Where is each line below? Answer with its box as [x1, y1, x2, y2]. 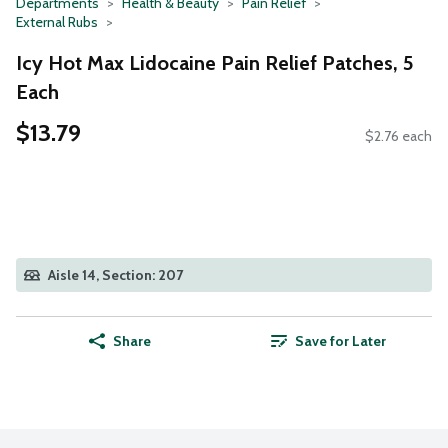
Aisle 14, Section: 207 [48, 266, 183, 285]
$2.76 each [365, 127, 432, 146]
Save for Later [294, 332, 386, 351]
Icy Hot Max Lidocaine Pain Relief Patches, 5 [16, 50, 414, 75]
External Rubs [16, 13, 98, 31]
